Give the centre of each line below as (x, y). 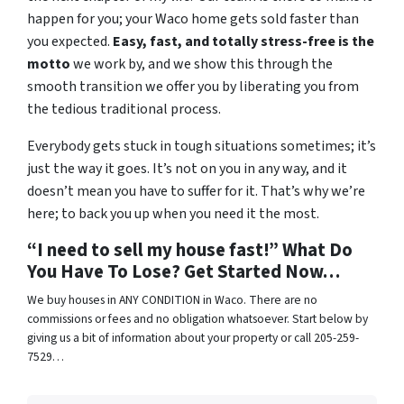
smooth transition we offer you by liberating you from (193, 87)
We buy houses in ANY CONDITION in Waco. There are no (172, 300)
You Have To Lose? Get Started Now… (184, 272)
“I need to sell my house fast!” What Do (190, 251)
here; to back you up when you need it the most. (173, 214)
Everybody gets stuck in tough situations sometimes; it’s (202, 147)
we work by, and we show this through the (202, 64)
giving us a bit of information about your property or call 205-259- (193, 338)
